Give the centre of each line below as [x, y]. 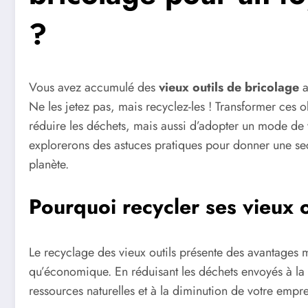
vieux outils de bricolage [229, 87]
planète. [49, 164]
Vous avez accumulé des [94, 87]
